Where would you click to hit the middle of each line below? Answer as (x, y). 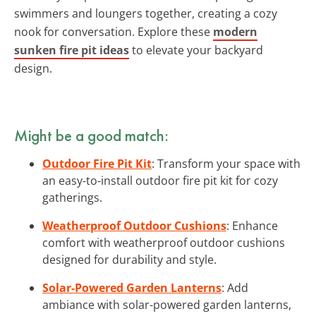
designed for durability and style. (129, 259)
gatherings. (72, 197)
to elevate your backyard (196, 50)
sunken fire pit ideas (72, 50)
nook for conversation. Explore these (114, 31)
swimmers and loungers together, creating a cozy (146, 13)
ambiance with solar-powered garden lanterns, (167, 304)
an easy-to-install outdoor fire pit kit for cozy (160, 180)
